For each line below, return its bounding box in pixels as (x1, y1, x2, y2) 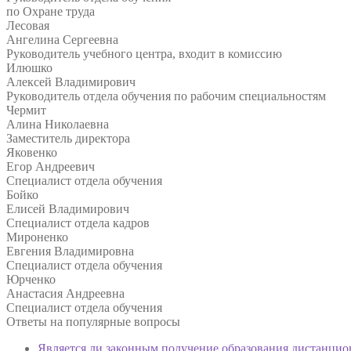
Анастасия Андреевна (6, 286, 125, 300)
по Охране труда (6, 4, 95, 18)
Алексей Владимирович (6, 74, 136, 89)
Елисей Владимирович (6, 201, 129, 215)
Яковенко (6, 145, 57, 159)
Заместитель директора (6, 131, 130, 145)
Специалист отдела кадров (6, 215, 150, 230)
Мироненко (6, 230, 68, 244)
